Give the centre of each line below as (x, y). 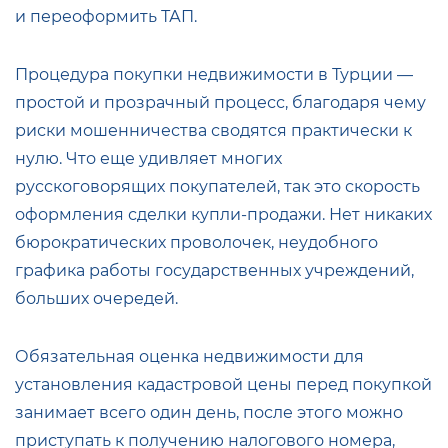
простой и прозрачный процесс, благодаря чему (220, 103)
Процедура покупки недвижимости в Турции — (214, 75)
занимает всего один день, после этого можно (209, 413)
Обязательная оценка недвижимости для (189, 357)
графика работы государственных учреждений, (214, 271)
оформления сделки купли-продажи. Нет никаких (223, 215)
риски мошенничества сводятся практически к (213, 131)
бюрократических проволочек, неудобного (196, 243)
